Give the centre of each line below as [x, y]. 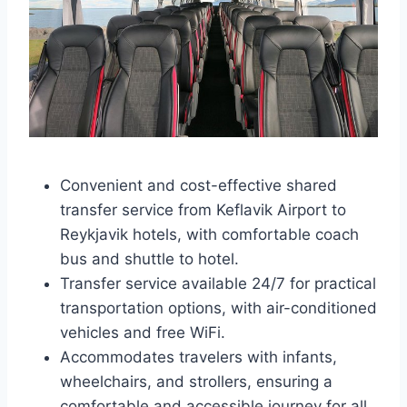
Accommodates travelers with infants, [199, 357]
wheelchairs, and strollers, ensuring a [196, 382]
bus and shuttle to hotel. [149, 259]
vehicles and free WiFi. [143, 333]
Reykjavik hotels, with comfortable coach [209, 234]
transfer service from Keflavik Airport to [203, 210]
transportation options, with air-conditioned [218, 308]
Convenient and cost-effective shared [199, 185]
